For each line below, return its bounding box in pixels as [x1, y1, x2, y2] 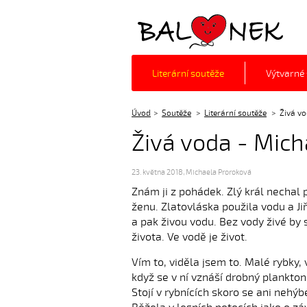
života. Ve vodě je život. [132, 230, 247, 244]
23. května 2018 [132, 168, 183, 177]
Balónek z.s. [132, 22, 204, 39]
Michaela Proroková [186, 168, 251, 177]
